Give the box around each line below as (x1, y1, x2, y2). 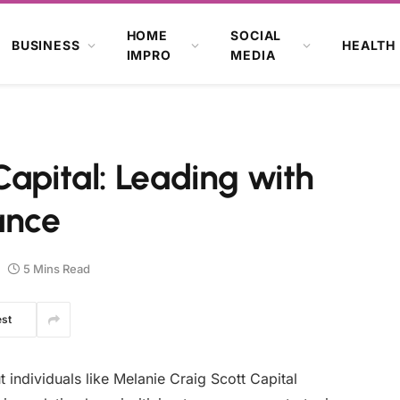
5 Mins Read (23, 261, 90, 276)
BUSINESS (11, 37, 80, 53)
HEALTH (342, 37, 396, 53)
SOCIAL (230, 27, 282, 43)
